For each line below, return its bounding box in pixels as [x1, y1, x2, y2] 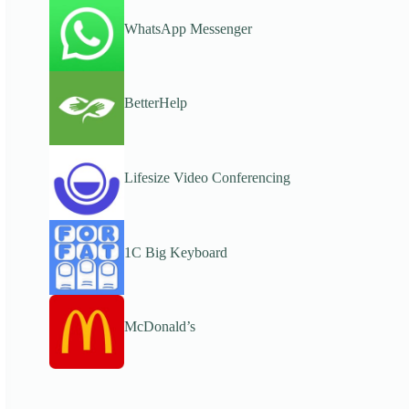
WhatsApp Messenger [123, 19, 252, 37]
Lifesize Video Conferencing [123, 168, 290, 186]
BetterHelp [123, 94, 187, 112]
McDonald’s [123, 318, 195, 336]
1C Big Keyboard [123, 243, 227, 261]
